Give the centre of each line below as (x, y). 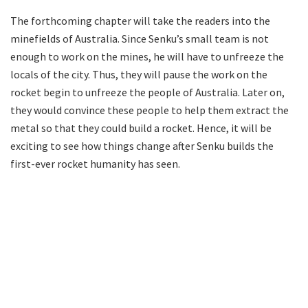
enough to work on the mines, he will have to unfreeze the (147, 56)
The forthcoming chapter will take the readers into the (140, 20)
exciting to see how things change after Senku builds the (142, 145)
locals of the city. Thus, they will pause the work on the (139, 74)
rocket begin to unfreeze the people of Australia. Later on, (147, 92)
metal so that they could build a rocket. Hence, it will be (141, 128)
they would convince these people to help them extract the (150, 110)
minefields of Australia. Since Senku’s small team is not (140, 38)
